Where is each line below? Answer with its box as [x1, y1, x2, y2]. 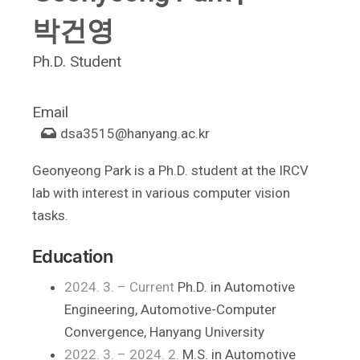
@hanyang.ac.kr [115, 125, 211, 141]
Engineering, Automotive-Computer [64, 301, 276, 317]
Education [32, 246, 113, 267]
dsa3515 [57, 125, 116, 141]
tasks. [32, 207, 68, 223]
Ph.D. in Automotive [174, 279, 295, 295]
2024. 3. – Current [64, 279, 174, 295]
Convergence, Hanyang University [64, 324, 264, 340]
